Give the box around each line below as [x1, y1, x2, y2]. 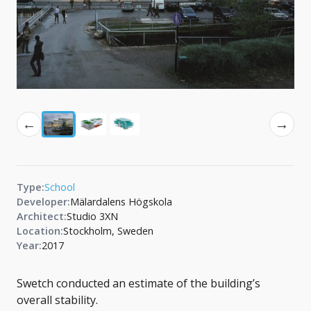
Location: [17, 224, 63, 238]
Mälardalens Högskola [70, 195, 172, 209]
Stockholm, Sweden [63, 224, 153, 238]
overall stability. [17, 292, 98, 308]
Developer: [17, 195, 70, 209]
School [44, 180, 75, 194]
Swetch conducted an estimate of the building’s [17, 276, 260, 292]
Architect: [17, 210, 67, 224]
